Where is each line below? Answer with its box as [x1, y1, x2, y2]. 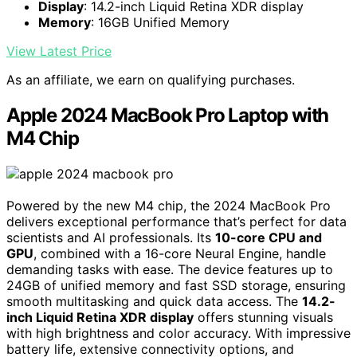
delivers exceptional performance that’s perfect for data [6, 214, 347, 230]
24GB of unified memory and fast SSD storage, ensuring [6, 277, 346, 294]
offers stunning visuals [194, 309, 333, 326]
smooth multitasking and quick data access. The [6, 293, 302, 310]
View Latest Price [6, 43, 112, 60]
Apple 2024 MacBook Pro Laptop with [6, 104, 329, 127]
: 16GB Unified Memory [91, 14, 229, 31]
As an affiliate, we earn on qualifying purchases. [6, 72, 295, 88]
